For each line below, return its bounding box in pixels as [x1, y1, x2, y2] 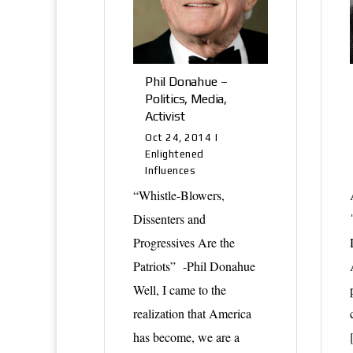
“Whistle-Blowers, [133, 186, 225, 203]
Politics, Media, [145, 91, 227, 106]
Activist [145, 108, 185, 124]
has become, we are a [133, 328, 240, 345]
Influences [145, 164, 196, 176]
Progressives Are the [133, 233, 235, 251]
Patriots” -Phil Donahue [133, 257, 255, 274]
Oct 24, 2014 [145, 131, 212, 143]
